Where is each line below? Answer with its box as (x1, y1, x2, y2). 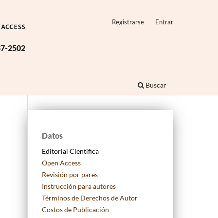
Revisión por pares (42, 170, 98, 179)
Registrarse (112, 18, 145, 26)
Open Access (42, 159, 81, 167)
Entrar (155, 18, 173, 26)
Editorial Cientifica (42, 147, 99, 156)
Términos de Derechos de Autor (42, 194, 138, 202)
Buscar (144, 80, 166, 89)
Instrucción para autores (42, 182, 116, 191)
